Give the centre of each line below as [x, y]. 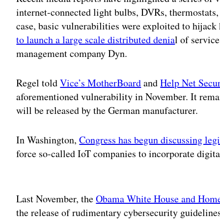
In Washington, [48, 140]
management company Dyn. [72, 54]
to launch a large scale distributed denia [96, 40]
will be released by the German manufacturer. [107, 110]
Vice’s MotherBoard [101, 83]
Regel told [38, 83]
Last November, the [56, 199]
